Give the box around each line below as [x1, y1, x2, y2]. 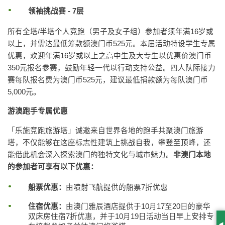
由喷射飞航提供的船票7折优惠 [65, 183, 168, 191]
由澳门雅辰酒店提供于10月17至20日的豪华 [65, 202, 210, 211]
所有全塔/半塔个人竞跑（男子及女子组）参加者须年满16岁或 [8, 27, 213, 36]
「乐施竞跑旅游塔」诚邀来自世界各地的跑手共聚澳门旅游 [8, 126, 203, 135]
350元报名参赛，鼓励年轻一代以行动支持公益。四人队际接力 [8, 63, 215, 72]
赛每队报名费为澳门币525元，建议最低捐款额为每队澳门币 [8, 75, 208, 84]
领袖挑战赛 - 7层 [28, 7, 84, 15]
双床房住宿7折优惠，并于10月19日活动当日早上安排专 [28, 212, 214, 221]
